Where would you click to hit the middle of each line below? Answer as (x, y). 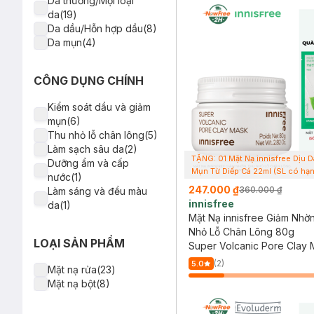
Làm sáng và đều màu (97, 191)
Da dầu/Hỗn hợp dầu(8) (102, 28)
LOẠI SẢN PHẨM (79, 243)
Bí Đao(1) (68, 20)
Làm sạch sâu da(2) (93, 149)
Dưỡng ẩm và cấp (88, 163)
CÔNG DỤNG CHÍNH (89, 81)
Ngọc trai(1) (74, 34)
